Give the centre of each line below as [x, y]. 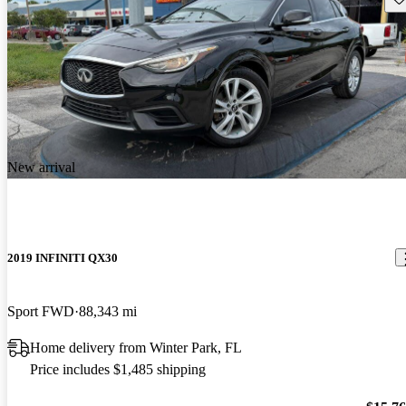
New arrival [41, 167]
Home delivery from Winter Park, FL [136, 347]
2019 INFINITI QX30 [63, 257]
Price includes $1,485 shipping [118, 369]
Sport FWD [41, 311]
